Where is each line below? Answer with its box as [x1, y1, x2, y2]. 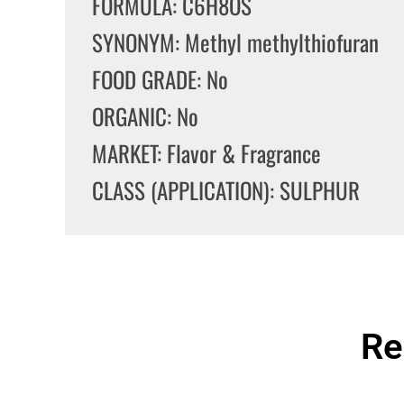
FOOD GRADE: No [92, 62, 228, 96]
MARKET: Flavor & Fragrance [92, 136, 321, 170]
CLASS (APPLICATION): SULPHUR [92, 173, 360, 207]
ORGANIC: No [92, 99, 198, 133]
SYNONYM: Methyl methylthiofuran [92, 25, 379, 59]
